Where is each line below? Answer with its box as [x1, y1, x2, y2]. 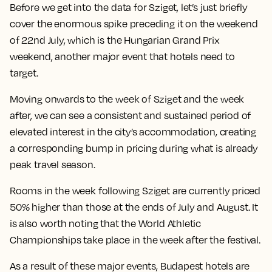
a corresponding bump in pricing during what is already [10, 141, 259, 154]
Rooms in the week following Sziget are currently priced [10, 184, 261, 197]
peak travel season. [10, 158, 97, 171]
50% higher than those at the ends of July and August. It [10, 200, 258, 213]
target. [10, 66, 38, 79]
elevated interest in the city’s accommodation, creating [10, 125, 257, 138]
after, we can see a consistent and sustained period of [10, 109, 251, 121]
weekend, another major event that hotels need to [10, 50, 235, 63]
